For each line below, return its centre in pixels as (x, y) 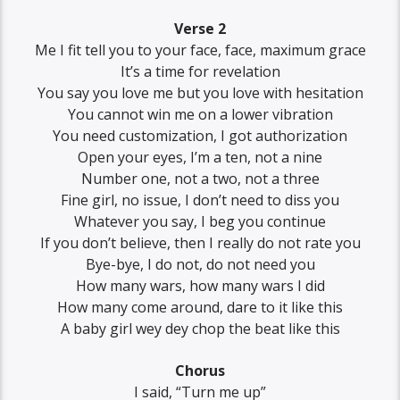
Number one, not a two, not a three (200, 179)
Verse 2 (200, 29)
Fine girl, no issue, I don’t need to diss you (200, 200)
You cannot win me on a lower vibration (200, 115)
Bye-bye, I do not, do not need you (200, 265)
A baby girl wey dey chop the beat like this (200, 329)
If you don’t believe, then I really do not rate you (200, 243)
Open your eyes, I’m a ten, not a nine (200, 158)
